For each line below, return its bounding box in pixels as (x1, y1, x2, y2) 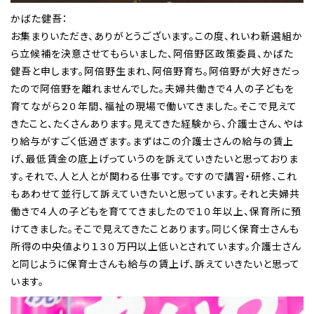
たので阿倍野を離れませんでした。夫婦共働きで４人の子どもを (11, 81, 294, 95)
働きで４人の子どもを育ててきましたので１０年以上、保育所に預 (11, 203, 301, 218)
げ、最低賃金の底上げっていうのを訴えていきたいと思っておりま (11, 151, 299, 165)
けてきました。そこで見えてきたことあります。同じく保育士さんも (11, 221, 299, 235)
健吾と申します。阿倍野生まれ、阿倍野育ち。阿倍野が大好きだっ (11, 63, 300, 78)
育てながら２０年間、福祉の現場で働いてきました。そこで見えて (11, 98, 297, 113)
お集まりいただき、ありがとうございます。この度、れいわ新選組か (11, 28, 303, 43)
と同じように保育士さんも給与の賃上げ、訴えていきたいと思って (11, 256, 300, 271)
